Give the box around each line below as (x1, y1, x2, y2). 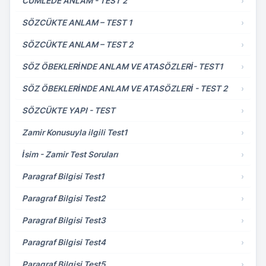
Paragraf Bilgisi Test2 (22, 194, 105, 203)
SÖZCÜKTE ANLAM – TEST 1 (22, 18, 132, 27)
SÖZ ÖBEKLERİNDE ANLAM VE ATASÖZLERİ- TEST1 (22, 62, 223, 71)
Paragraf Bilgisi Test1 (22, 172, 104, 181)
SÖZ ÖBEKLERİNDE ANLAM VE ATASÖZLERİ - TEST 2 (22, 84, 227, 93)
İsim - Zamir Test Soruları (22, 150, 118, 159)
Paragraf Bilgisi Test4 (22, 237, 106, 247)
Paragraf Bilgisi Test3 (22, 216, 106, 225)
